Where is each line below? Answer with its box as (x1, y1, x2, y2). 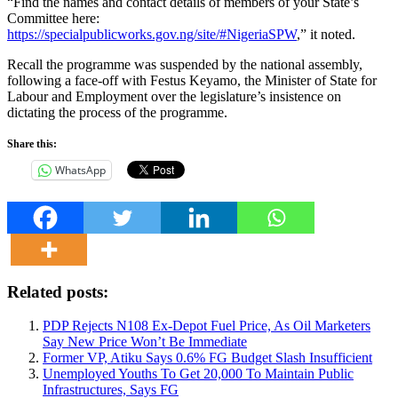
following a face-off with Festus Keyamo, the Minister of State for (7, 72, 377, 88)
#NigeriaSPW (219, 26, 297, 42)
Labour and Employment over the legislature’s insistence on (7, 88, 341, 104)
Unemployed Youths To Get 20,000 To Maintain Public (43, 366, 354, 382)
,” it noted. (297, 26, 355, 42)
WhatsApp (55, 162, 106, 178)
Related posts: (7, 282, 108, 301)
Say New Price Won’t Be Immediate (43, 334, 247, 350)
